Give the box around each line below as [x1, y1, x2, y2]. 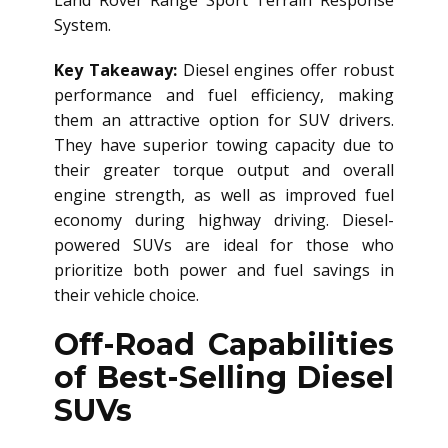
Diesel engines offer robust [182, 59, 395, 82]
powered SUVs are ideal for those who [54, 234, 394, 257]
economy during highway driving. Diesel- [54, 209, 394, 232]
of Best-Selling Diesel [54, 359, 394, 397]
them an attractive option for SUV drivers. [54, 109, 394, 132]
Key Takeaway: [54, 59, 183, 82]
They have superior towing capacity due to [54, 134, 394, 157]
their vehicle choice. [54, 284, 199, 307]
